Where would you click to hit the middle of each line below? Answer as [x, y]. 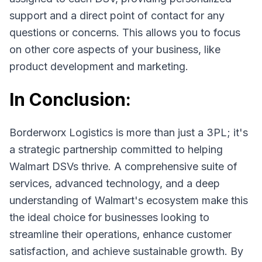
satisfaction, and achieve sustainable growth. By [126, 251]
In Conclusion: [70, 99]
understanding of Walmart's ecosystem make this [129, 200]
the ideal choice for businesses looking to [109, 217]
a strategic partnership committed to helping [116, 149]
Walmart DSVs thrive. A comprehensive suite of [123, 166]
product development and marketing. [99, 66]
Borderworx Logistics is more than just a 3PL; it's [129, 132]
